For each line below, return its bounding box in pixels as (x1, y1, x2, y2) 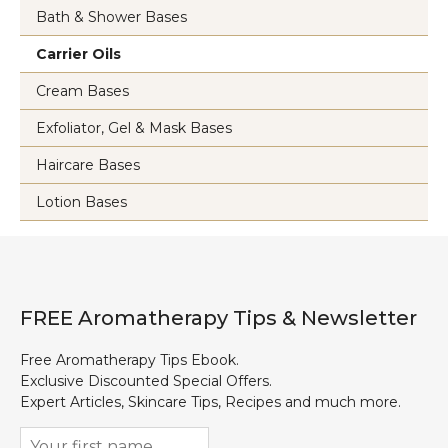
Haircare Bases (36, 156, 140, 175)
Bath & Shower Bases (36, 8, 187, 27)
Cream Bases (36, 82, 129, 101)
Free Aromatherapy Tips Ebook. (20, 351, 239, 370)
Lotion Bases (36, 193, 127, 212)
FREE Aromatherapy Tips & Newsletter (20, 306, 417, 331)
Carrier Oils (36, 45, 121, 64)
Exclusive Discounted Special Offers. (20, 372, 272, 391)
